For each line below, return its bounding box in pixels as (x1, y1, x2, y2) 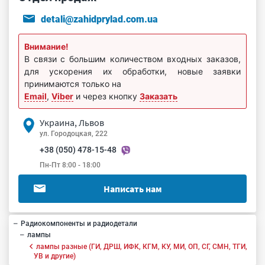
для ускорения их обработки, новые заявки (24, 66, 241, 76)
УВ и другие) (34, 251, 76, 260)
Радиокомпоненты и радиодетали (21, 219, 137, 228)
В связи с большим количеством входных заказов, (24, 54, 241, 64)
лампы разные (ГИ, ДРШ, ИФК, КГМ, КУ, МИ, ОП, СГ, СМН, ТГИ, (36, 242, 248, 251)
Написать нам (103, 182, 162, 195)
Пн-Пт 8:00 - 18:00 (40, 160, 101, 169)
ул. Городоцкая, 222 (40, 130, 108, 138)
